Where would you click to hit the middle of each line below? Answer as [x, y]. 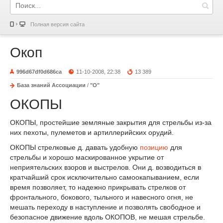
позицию [154, 147]
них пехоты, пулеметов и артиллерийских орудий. [92, 132]
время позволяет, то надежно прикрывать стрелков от [98, 187]
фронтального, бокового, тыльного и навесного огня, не [102, 197]
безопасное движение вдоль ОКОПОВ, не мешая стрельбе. [108, 217]
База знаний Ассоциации [51, 85]
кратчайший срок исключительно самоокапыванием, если [105, 177]
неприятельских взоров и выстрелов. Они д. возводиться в [106, 167]
